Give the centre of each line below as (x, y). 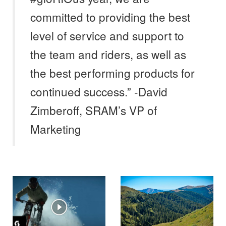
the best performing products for (112, 73)
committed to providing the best (110, 17)
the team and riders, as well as (108, 54)
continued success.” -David (99, 92)
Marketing (56, 129)
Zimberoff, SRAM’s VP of (94, 110)
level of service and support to (107, 36)
